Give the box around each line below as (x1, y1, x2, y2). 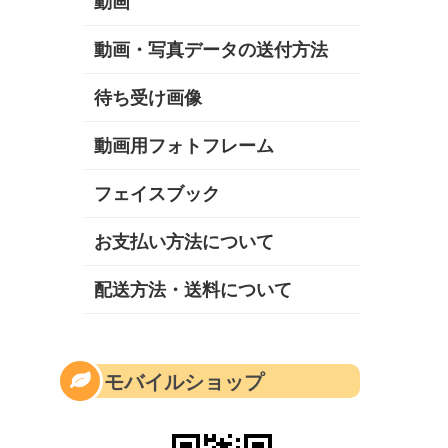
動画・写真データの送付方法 (94, 36, 328, 63)
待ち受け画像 (94, 84, 202, 111)
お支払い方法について (94, 228, 274, 255)
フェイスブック (94, 180, 220, 207)
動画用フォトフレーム (94, 132, 274, 159)
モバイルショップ (104, 366, 264, 396)
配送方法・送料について (94, 276, 292, 303)
